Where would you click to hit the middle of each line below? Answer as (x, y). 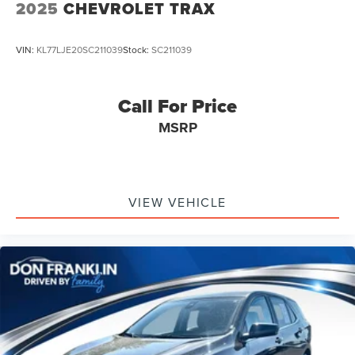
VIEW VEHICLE (177, 202)
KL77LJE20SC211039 (80, 50)
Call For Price (177, 107)
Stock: (137, 50)
